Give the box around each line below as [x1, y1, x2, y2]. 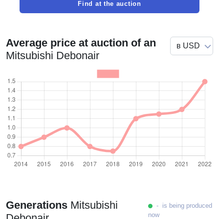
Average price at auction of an [6, 37, 156, 49]
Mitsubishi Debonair [6, 49, 99, 62]
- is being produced [153, 202, 213, 209]
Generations [6, 199, 67, 211]
